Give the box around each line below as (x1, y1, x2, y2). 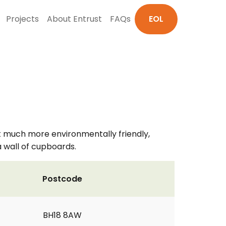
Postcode (42, 173, 82, 185)
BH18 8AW (43, 209, 82, 221)
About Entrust (47, 13, 102, 25)
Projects (6, 13, 39, 25)
